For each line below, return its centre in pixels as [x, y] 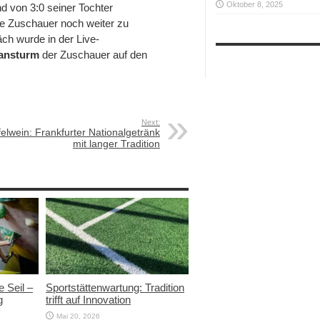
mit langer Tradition [116, 144]
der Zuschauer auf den [93, 55]
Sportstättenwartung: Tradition [115, 287]
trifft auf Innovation [88, 299]
